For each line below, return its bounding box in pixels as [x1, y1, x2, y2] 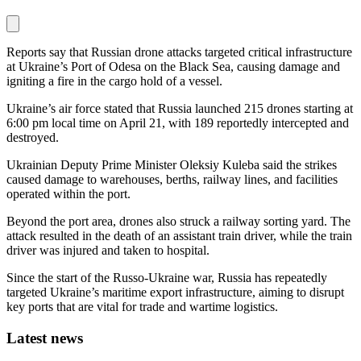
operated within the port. [6, 187, 131, 201]
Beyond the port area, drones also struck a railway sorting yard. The [6, 214, 351, 229]
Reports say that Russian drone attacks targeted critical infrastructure [6, 45, 352, 60]
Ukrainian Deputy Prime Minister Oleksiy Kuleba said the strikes [6, 158, 337, 172]
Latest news [6, 330, 83, 347]
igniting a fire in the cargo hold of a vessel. [6, 74, 222, 89]
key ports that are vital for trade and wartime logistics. [6, 300, 278, 314]
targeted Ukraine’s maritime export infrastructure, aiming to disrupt [6, 285, 344, 300]
